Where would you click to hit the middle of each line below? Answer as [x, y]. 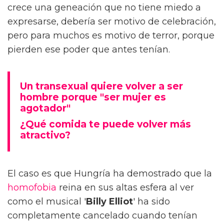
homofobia [32, 188]
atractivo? [45, 135]
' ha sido [151, 202]
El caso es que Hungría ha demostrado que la [110, 174]
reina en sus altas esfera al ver [125, 188]
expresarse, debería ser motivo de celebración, [112, 22]
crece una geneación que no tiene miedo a [104, 8]
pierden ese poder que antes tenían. [89, 50]
